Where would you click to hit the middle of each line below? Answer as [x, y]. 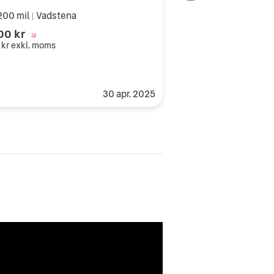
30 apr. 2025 [129, 94]
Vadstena [57, 15]
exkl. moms [34, 45]
